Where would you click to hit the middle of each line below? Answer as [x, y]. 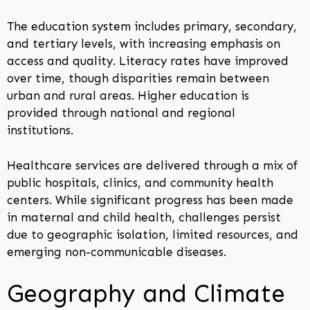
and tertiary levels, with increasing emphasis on [144, 44]
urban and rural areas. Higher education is [128, 96]
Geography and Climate [146, 294]
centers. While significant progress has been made [150, 200]
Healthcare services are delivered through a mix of [152, 165]
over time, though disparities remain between [138, 79]
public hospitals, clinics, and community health [140, 182]
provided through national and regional [121, 113]
